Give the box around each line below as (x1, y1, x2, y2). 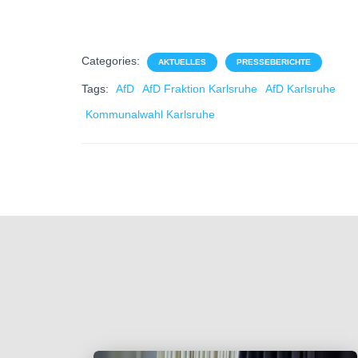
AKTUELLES (158, 58, 206, 66)
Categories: (82, 54, 143, 67)
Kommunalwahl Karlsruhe (86, 108, 215, 121)
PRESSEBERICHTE (237, 58, 311, 66)
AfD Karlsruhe (265, 82, 336, 95)
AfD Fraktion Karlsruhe (142, 82, 257, 95)
